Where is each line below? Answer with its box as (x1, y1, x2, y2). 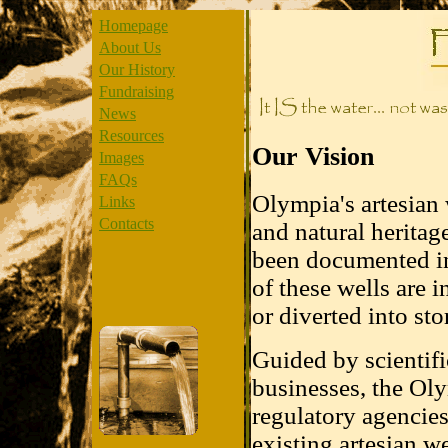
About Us (99, 39, 161, 56)
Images (99, 149, 144, 166)
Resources (99, 127, 164, 144)
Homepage (99, 17, 168, 34)
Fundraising (99, 83, 174, 100)
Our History (99, 61, 175, 78)
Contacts (99, 215, 154, 232)
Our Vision (252, 140, 374, 171)
